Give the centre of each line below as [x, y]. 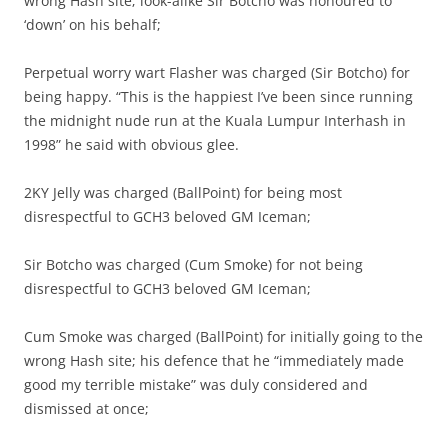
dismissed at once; [86, 409]
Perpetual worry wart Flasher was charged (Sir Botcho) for [217, 73]
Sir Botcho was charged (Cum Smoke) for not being [193, 265]
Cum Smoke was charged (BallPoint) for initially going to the [223, 337]
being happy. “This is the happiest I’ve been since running [218, 97]
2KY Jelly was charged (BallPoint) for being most [183, 193]
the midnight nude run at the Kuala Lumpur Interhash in [215, 121]
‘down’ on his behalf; [92, 25]
